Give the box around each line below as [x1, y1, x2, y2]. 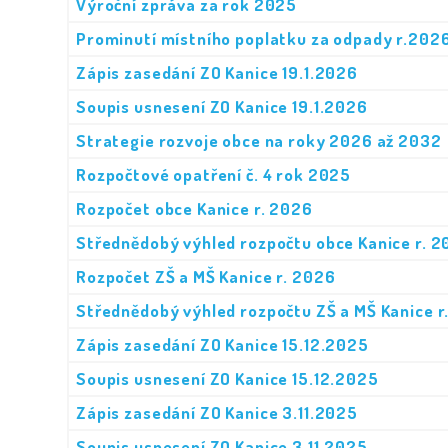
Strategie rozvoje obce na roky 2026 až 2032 [76, 130, 442, 151]
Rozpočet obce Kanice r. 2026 [76, 198, 313, 219]
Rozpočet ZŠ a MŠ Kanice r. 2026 [76, 266, 336, 287]
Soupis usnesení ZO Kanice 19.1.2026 [76, 96, 368, 117]
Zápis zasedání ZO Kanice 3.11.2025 [76, 402, 358, 423]
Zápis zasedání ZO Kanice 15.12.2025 [76, 334, 369, 355]
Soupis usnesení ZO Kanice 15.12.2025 [76, 368, 379, 389]
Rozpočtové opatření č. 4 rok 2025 [76, 164, 352, 185]
